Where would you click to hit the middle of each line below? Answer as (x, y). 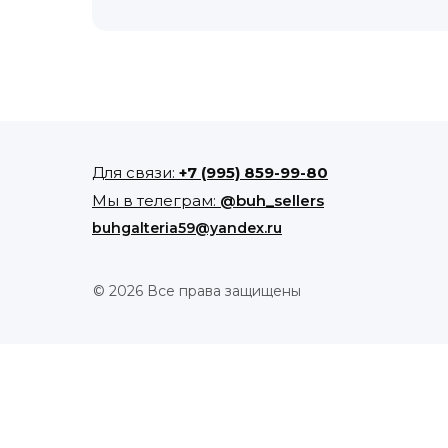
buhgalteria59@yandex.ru (187, 228)
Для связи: (135, 172)
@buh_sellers (272, 200)
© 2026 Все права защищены (197, 291)
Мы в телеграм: (156, 200)
